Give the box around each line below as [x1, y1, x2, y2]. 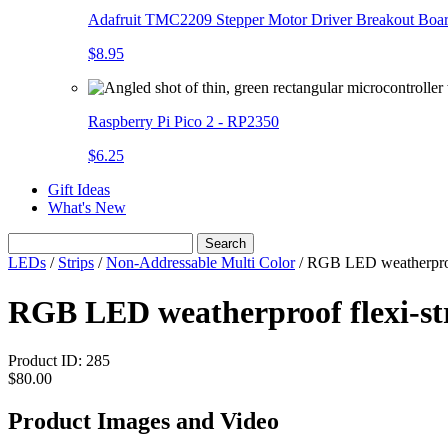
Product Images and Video [8, 408, 279, 435]
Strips [58, 254, 94, 272]
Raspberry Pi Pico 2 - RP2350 [88, 113, 279, 131]
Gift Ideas [48, 181, 110, 199]
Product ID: [8, 352, 86, 370]
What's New [48, 199, 126, 217]
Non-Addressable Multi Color [106, 254, 295, 272]
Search [205, 236, 246, 252]
